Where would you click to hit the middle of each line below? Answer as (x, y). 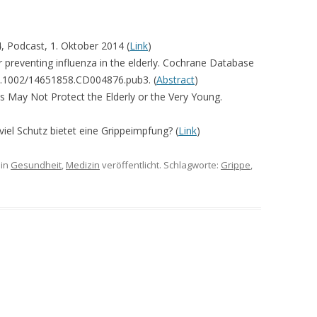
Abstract (175, 79)
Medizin (83, 165)
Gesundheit (36, 165)
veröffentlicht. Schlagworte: (160, 165)
